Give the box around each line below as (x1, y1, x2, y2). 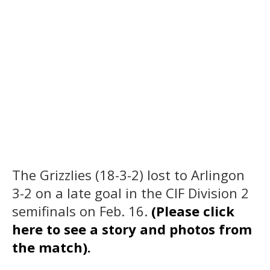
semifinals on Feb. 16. (12, 201, 151, 220)
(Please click (151, 201, 234, 220)
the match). (12, 237, 91, 256)
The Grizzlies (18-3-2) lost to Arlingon (12, 165, 245, 184)
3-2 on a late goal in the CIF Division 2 (12, 183, 249, 202)
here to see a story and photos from (12, 219, 252, 238)
